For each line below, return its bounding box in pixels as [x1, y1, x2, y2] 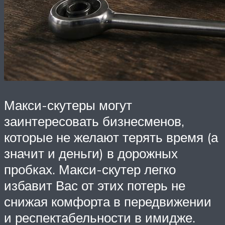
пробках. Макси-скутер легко [4, 161, 176, 177]
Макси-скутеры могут [4, 96, 132, 113]
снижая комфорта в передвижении [4, 193, 211, 209]
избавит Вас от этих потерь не [4, 177, 185, 193]
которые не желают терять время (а [4, 129, 218, 145]
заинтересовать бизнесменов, [4, 113, 184, 129]
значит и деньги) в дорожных [4, 145, 178, 161]
